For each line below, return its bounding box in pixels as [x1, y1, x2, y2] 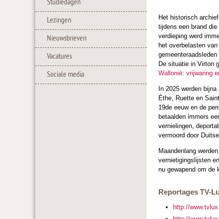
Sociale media [47, 70, 84, 80]
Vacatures [47, 52, 72, 62]
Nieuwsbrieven [47, 34, 87, 44]
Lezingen [47, 16, 71, 25]
